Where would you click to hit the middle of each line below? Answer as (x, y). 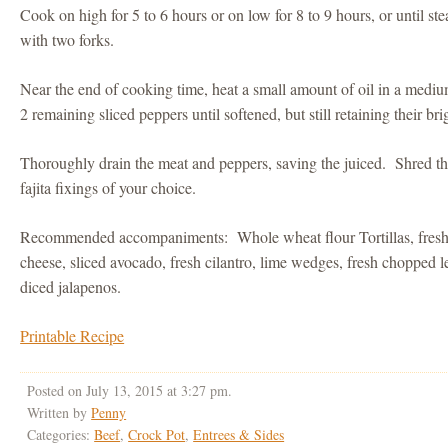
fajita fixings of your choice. (108, 188)
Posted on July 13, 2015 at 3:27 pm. (130, 391)
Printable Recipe (72, 336)
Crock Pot (157, 435)
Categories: (61, 435)
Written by (59, 413)
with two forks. (67, 40)
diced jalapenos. (71, 287)
